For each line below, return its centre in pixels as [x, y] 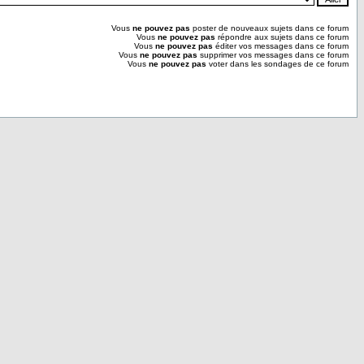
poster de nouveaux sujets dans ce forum [269, 28]
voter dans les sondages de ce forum [277, 64]
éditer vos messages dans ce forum [281, 46]
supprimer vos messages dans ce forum [273, 55]
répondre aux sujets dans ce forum [282, 37]
